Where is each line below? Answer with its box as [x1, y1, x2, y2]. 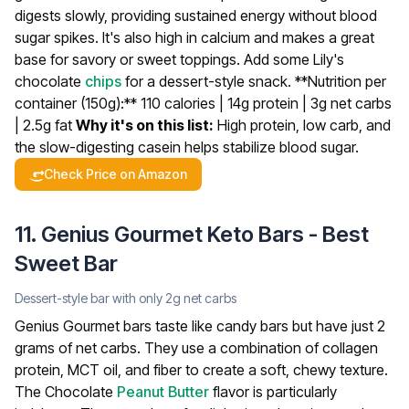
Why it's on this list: [76, 116, 214, 135]
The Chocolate [15, 383, 117, 402]
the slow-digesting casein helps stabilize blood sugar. [15, 138, 359, 157]
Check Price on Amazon [44, 166, 187, 183]
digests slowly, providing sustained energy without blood [15, 6, 377, 26]
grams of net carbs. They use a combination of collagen [15, 339, 378, 358]
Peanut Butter [117, 383, 209, 402]
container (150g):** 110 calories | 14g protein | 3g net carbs [15, 94, 392, 113]
